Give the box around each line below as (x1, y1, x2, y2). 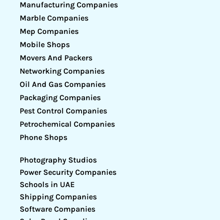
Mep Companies (20, 27, 79, 36)
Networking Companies (20, 66, 105, 76)
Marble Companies (20, 13, 88, 23)
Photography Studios (20, 155, 97, 165)
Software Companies (20, 204, 95, 214)
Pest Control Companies (20, 106, 107, 116)
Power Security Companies (20, 167, 116, 177)
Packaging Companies (20, 93, 101, 103)
